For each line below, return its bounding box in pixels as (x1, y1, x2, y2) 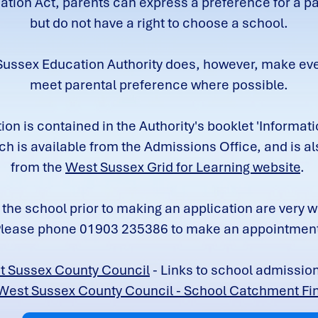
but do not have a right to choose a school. (30, 14, 288, 32)
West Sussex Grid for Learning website (65, 158, 300, 176)
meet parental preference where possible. (30, 76, 288, 94)
